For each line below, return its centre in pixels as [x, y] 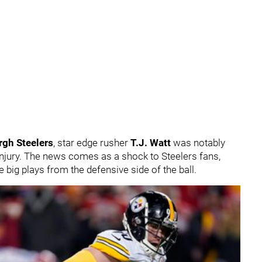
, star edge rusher [92, 143]
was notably [198, 143]
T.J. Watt [151, 143]
